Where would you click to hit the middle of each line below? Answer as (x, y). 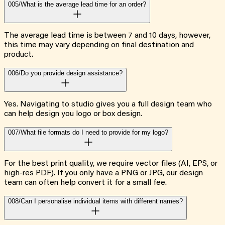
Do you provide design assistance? (72, 73)
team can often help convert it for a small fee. (85, 183)
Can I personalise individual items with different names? (102, 201)
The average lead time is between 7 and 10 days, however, (107, 36)
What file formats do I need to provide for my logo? (94, 133)
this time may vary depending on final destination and (99, 45)
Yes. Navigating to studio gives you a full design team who (108, 105)
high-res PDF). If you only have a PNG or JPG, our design (103, 174)
